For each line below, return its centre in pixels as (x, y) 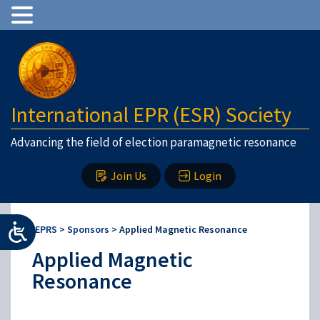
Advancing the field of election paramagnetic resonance (154, 142)
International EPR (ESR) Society (151, 114)
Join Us (128, 176)
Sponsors (88, 229)
